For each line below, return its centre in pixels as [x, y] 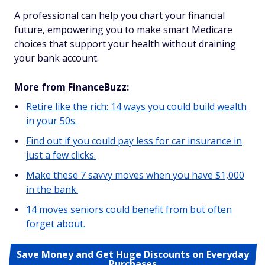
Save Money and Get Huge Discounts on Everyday [132, 254]
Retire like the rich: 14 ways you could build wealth [136, 106]
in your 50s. [51, 121]
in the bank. [52, 189]
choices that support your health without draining [125, 44]
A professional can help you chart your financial [119, 15]
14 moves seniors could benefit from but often [129, 209]
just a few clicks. [61, 155]
